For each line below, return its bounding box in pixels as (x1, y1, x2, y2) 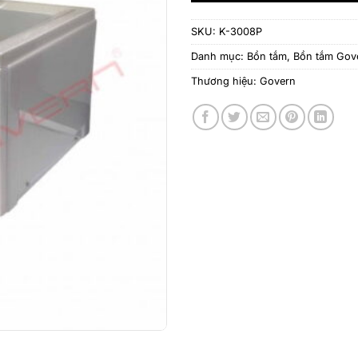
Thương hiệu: (191, 74, 260, 87)
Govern (260, 74, 296, 87)
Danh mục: (191, 50, 247, 62)
